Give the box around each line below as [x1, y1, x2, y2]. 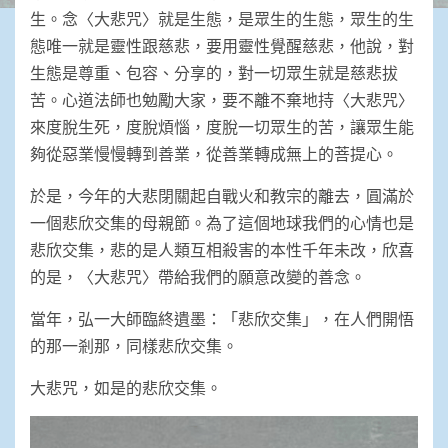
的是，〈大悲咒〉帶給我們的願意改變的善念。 [30, 266, 366, 286]
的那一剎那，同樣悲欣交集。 [30, 335, 238, 355]
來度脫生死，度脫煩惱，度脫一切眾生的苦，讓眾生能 [30, 116, 414, 136]
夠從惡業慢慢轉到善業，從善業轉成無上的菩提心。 [30, 143, 398, 163]
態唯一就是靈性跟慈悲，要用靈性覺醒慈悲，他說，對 [30, 35, 414, 55]
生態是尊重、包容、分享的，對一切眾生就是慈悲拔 [30, 62, 398, 82]
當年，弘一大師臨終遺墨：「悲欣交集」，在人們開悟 [30, 308, 414, 328]
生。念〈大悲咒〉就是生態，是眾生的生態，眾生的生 [30, 8, 414, 28]
